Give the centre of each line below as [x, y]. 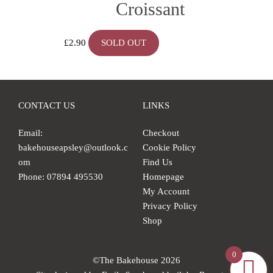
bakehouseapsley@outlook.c [73, 148]
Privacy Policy [170, 206]
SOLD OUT [124, 43]
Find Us [158, 162]
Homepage [163, 177]
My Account [166, 192]
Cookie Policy [169, 148]
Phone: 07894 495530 [61, 177]
